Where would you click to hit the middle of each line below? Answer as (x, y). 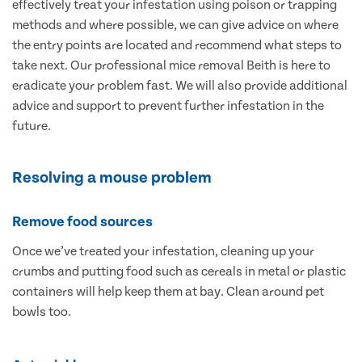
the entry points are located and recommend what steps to (177, 46)
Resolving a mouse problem (112, 178)
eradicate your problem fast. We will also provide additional (180, 86)
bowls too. (42, 312)
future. (32, 126)
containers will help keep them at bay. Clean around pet (168, 292)
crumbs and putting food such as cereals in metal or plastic (179, 272)
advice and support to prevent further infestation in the (168, 106)
